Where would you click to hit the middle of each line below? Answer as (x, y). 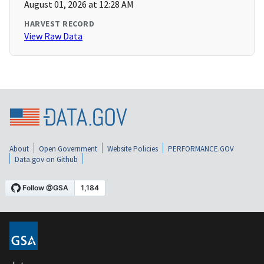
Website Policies (133, 149)
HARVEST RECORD (59, 24)
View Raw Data (53, 36)
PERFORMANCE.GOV (201, 149)
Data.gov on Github (46, 160)
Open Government (68, 149)
